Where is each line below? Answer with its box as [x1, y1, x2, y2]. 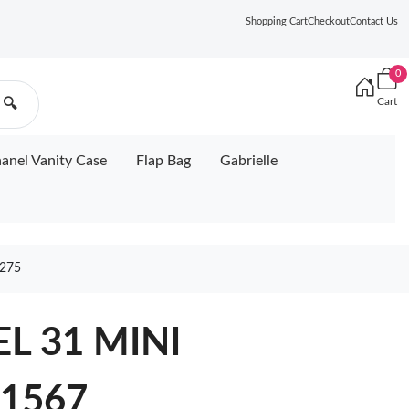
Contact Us [350, 16, 398, 26]
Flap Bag [136, 153, 191, 168]
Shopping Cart [246, 16, 308, 26]
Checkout [308, 16, 350, 26]
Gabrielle [220, 153, 278, 168]
